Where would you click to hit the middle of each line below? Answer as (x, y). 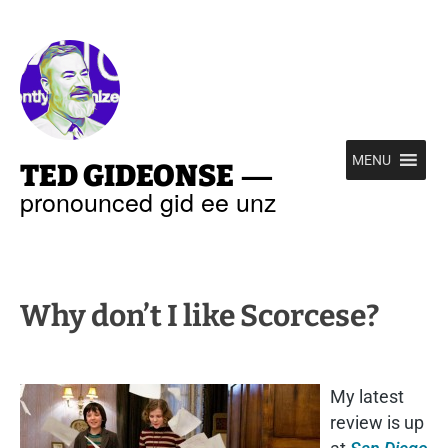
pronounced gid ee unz (148, 201)
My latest (367, 396)
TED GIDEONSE (127, 176)
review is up (377, 422)
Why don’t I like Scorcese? (199, 316)
